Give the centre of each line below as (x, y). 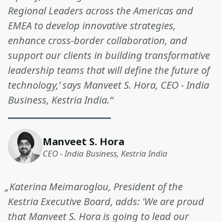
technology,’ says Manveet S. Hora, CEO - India (109, 85)
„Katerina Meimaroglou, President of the (94, 187)
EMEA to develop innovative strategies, (92, 26)
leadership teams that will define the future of (109, 70)
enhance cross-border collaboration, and (98, 41)
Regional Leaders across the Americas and (101, 11)
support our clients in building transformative (109, 55)
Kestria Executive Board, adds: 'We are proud (106, 202)
